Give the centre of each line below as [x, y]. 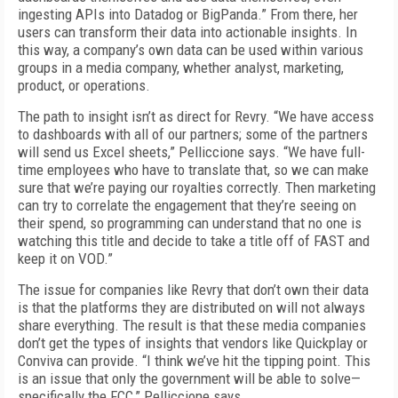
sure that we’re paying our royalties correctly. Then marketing [197, 187]
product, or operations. [84, 85]
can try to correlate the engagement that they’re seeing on [187, 205]
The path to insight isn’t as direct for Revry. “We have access [196, 116]
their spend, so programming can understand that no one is [190, 223]
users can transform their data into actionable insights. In [187, 32]
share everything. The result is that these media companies [192, 325]
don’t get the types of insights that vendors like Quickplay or [193, 343]
